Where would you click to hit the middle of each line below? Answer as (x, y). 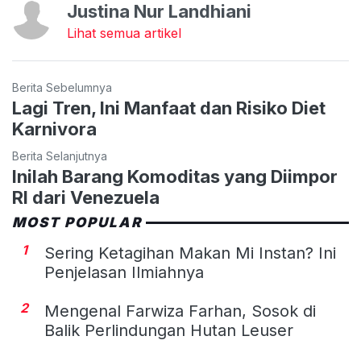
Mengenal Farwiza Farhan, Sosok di (180, 311)
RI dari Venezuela (86, 198)
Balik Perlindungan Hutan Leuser (169, 331)
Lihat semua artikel (124, 33)
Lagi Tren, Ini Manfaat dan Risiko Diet (169, 108)
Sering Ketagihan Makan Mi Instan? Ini (190, 253)
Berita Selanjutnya (60, 156)
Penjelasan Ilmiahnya (124, 273)
